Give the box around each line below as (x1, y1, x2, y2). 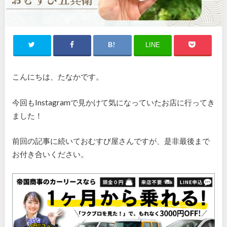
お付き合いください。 (12, 149, 88, 159)
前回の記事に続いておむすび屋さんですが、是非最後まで (12, 136, 210, 146)
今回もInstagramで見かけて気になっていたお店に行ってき (12, 97, 215, 107)
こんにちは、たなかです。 (12, 71, 103, 81)
